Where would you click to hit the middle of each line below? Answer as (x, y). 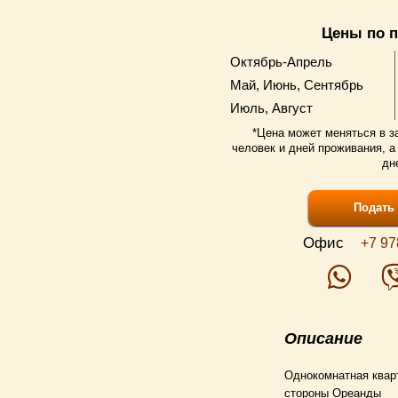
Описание (323, 338)
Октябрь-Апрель (281, 62)
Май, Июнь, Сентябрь (297, 85)
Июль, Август (271, 108)
